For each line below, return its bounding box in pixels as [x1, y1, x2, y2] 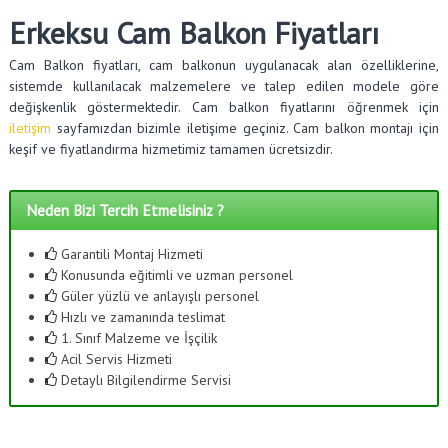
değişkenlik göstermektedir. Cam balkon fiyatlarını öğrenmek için [8, 97, 440, 116]
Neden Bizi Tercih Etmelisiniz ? [26, 200, 225, 221]
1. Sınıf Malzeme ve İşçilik [56, 329, 217, 347]
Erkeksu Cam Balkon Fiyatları [8, 12, 379, 52]
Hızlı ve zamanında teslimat [56, 308, 225, 326]
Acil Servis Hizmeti [56, 350, 172, 368]
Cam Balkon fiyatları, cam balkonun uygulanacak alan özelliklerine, [8, 55, 440, 74]
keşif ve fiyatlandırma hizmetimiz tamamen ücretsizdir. [8, 139, 333, 158]
